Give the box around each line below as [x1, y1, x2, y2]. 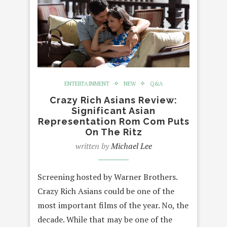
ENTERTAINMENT [64, 80, 109, 87]
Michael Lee [110, 140, 152, 152]
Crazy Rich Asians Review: [50, 94, 177, 105]
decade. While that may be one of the [37, 213, 172, 225]
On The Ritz [85, 126, 142, 137]
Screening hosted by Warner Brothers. [37, 171, 177, 182]
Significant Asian [71, 105, 156, 116]
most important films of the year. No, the [37, 199, 188, 211]
